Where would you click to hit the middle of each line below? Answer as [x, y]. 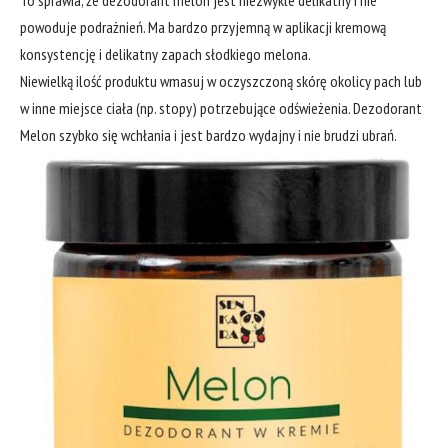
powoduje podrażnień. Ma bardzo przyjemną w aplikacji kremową [203, 26]
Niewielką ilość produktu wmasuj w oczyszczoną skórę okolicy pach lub [221, 80]
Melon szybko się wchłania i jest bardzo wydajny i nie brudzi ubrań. [208, 134]
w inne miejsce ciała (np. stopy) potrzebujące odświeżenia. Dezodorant [221, 107]
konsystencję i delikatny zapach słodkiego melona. [165, 53]
